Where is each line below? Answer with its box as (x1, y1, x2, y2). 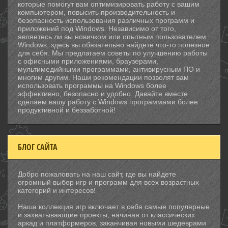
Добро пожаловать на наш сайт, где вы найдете (18, 170, 176, 178)
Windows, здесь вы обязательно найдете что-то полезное (18, 41, 210, 49)
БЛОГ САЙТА (18, 141, 58, 153)
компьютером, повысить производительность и (18, 8, 175, 16)
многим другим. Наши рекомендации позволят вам (18, 73, 189, 81)
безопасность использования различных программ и (18, 16, 194, 24)
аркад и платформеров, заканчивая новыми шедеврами (18, 219, 206, 227)
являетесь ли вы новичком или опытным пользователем (18, 33, 206, 41)
